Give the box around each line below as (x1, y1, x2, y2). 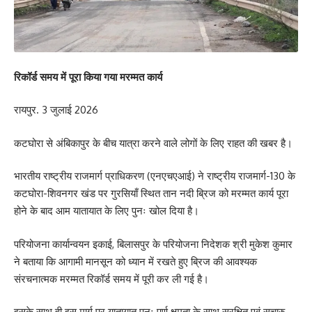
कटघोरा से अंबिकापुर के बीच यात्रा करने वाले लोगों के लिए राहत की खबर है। (14, 136, 292, 150)
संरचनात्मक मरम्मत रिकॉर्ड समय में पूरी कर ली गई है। (14, 272, 209, 286)
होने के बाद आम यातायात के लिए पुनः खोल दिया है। (14, 204, 199, 218)
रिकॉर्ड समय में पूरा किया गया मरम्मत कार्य (14, 70, 162, 84)
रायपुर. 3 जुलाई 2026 (14, 103, 98, 117)
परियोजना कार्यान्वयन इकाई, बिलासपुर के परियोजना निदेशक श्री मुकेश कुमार (14, 237, 292, 251)
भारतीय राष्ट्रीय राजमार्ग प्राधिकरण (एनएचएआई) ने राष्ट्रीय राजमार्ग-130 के (14, 169, 295, 183)
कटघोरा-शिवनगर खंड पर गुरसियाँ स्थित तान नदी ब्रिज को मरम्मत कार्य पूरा (14, 187, 288, 201)
